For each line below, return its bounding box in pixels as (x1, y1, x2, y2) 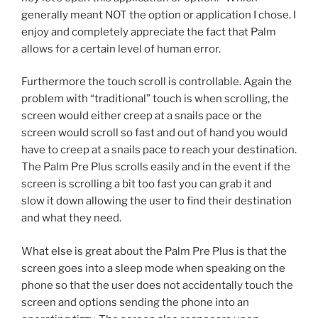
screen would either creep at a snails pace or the (21, 109, 262, 123)
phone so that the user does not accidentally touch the (21, 278, 293, 292)
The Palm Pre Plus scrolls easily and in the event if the (21, 160, 290, 174)
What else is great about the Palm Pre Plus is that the (21, 244, 287, 258)
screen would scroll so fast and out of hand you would (21, 126, 287, 140)
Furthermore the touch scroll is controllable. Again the (21, 75, 292, 89)
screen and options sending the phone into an (21, 295, 249, 309)
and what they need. (21, 212, 121, 225)
